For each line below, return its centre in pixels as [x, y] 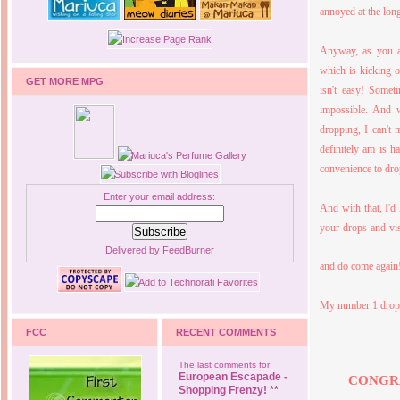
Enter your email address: [160, 196]
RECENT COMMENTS [226, 332]
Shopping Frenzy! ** [228, 390]
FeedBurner [188, 250]
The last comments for [224, 365]
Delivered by [134, 250]
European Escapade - [233, 377]
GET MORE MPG [65, 81]
